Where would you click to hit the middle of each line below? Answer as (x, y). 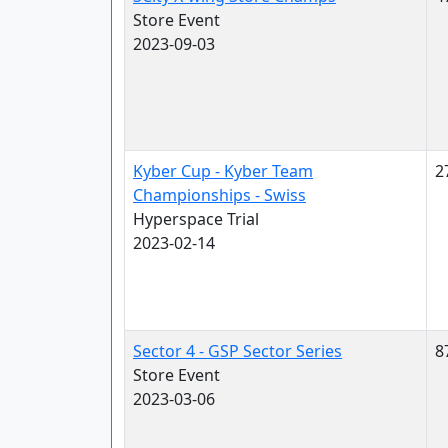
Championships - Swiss (219, 195)
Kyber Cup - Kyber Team (223, 171)
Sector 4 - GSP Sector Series (237, 351)
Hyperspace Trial (196, 219)
